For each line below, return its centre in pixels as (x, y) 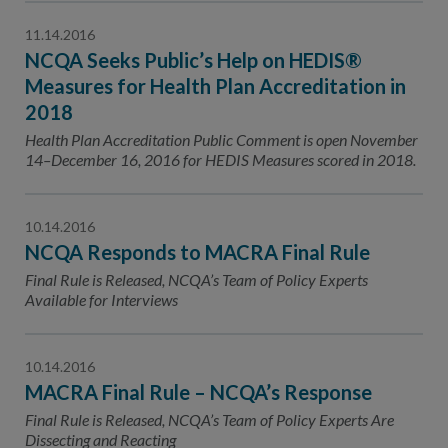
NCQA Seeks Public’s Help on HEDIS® (193, 60)
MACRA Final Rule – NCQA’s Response (198, 392)
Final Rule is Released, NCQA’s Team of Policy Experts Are (209, 419)
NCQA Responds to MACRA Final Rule (197, 252)
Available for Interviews (101, 299)
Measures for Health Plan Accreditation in (215, 86)
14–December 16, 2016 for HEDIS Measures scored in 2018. (220, 159)
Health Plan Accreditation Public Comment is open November (221, 139)
